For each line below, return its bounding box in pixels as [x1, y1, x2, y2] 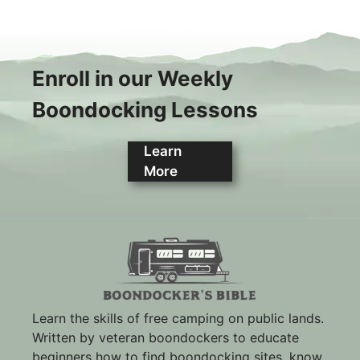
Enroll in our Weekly [32, 65, 233, 91]
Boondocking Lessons [32, 96, 258, 122]
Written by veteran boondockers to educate [32, 329, 299, 346]
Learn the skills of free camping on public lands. [32, 309, 324, 326]
